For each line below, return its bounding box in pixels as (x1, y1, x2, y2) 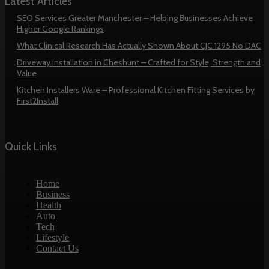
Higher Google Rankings (17, 23, 104, 34)
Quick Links (5, 139, 57, 153)
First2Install (17, 95, 58, 106)
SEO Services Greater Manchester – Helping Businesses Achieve (17, 12, 253, 23)
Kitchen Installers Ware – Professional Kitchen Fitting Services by (17, 84, 255, 95)
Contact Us (36, 243, 79, 253)
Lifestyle (36, 232, 69, 243)
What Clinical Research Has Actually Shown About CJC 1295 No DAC (17, 40, 261, 51)
